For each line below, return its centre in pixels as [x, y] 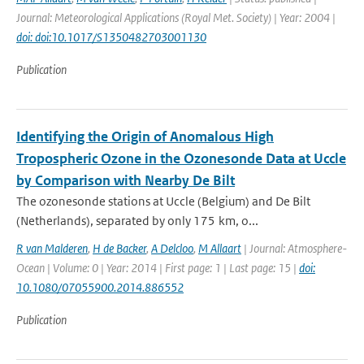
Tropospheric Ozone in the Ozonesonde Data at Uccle [181, 158]
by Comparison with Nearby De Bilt [126, 180]
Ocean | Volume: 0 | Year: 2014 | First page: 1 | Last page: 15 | [158, 268]
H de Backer [119, 248]
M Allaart [220, 248]
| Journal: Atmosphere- [294, 248]
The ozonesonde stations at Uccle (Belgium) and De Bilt [163, 201]
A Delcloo [172, 248]
